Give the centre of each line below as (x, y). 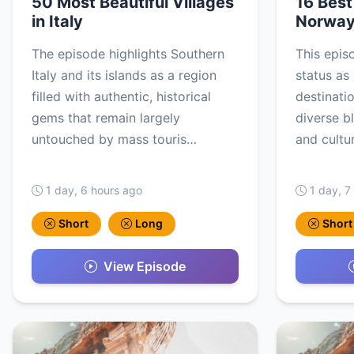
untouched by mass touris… (114, 139)
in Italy (57, 22)
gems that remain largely (106, 118)
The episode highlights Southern (128, 54)
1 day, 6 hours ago (94, 190)
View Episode (145, 266)
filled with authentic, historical (121, 97)
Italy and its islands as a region (124, 75)
